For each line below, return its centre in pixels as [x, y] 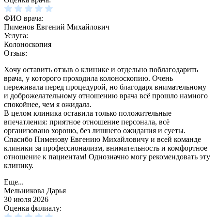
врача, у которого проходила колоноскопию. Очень [88, 78]
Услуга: [16, 36]
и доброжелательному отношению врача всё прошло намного [106, 96]
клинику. [19, 166]
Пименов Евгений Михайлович [57, 27]
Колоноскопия [28, 45]
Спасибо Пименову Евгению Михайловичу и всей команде [102, 139]
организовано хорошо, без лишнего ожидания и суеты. [95, 131]
